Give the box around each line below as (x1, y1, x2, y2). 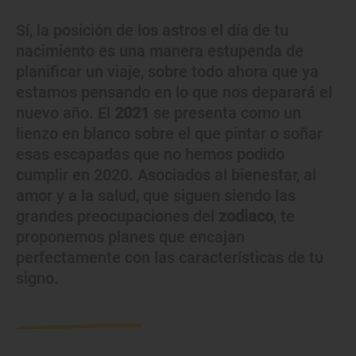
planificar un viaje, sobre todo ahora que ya (16, 62, 319, 81)
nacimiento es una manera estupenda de (16, 41, 304, 60)
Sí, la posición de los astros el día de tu (16, 21, 288, 40)
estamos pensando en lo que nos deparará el (16, 83, 332, 102)
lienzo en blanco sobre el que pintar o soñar (16, 124, 323, 143)
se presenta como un (149, 103, 301, 122)
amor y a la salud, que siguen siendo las (16, 186, 296, 205)
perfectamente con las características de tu (16, 248, 323, 267)
